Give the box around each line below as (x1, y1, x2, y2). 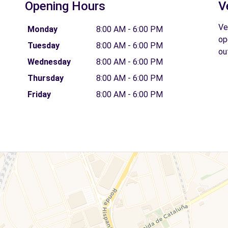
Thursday (27, 73, 64, 83)
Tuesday (27, 41, 60, 50)
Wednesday (27, 57, 71, 67)
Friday (27, 90, 51, 99)
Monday (27, 24, 58, 34)
